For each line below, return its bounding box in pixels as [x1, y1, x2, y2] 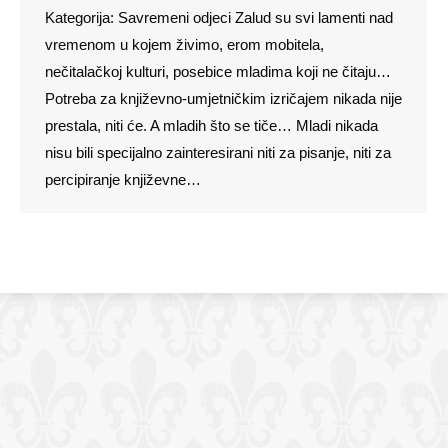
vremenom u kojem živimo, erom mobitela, [45, 35, 324, 53]
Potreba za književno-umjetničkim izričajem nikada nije [45, 89, 402, 107]
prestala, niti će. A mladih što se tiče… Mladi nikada [45, 116, 378, 134]
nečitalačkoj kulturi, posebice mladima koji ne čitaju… [45, 62, 391, 80]
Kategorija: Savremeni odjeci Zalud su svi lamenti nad [45, 8, 393, 26]
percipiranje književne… [45, 170, 201, 188]
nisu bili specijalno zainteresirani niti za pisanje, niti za [45, 143, 391, 161]
